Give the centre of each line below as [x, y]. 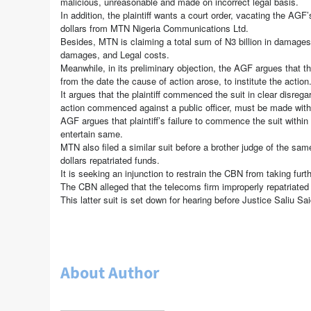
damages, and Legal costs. [115, 54]
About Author [110, 273]
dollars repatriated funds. [110, 160]
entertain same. [92, 134]
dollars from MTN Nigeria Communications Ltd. [154, 28]
